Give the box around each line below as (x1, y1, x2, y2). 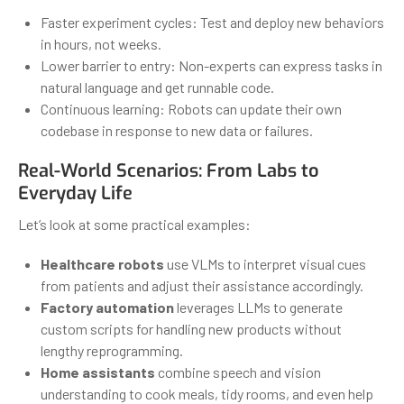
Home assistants (41, 363, 155, 381)
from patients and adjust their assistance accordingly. (41, 276, 363, 294)
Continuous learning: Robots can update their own (41, 99, 342, 117)
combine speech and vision (155, 363, 321, 381)
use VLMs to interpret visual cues (164, 254, 366, 272)
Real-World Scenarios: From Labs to (18, 158, 319, 183)
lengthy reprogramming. (41, 341, 183, 359)
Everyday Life (18, 180, 133, 206)
